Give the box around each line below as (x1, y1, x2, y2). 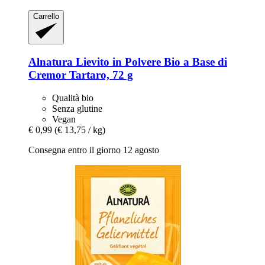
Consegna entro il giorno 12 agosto (28, 144, 159, 155)
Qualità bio (52, 92, 93, 103)
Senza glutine (52, 103, 102, 114)
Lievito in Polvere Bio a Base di (73, 55, 227, 68)
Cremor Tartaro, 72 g (28, 68, 133, 81)
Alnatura (28, 55, 73, 68)
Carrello (33, 11, 59, 21)
